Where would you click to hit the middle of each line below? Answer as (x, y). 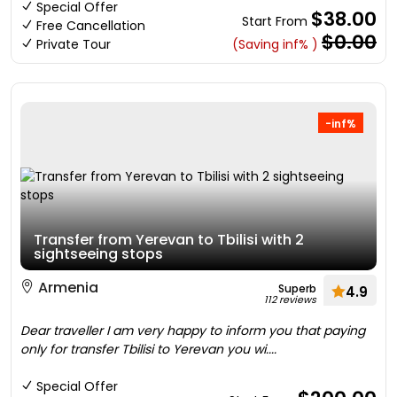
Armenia (66, 288)
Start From (276, 21)
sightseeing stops (98, 254)
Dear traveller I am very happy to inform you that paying (193, 331)
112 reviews (290, 300)
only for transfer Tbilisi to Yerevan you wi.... (148, 349)
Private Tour (74, 44)
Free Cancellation (91, 26)
